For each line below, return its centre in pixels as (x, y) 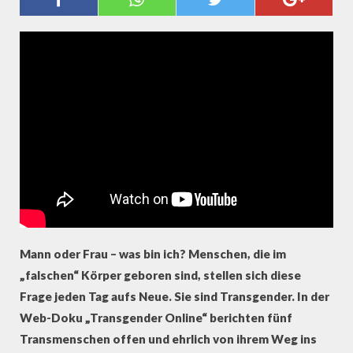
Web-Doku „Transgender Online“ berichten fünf (156, 318)
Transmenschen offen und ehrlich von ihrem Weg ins (168, 339)
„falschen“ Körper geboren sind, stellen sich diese (160, 275)
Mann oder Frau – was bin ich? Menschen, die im (153, 254)
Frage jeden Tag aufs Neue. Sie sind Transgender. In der (175, 296)
